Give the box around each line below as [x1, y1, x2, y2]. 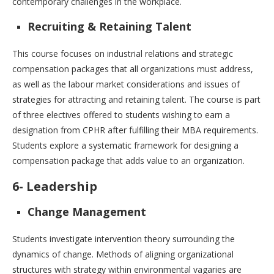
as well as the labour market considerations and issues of [12, 78, 240, 91]
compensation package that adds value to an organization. [12, 155, 245, 167]
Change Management [28, 204, 146, 220]
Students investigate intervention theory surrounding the [12, 233, 235, 245]
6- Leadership [12, 178, 97, 195]
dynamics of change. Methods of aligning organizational [12, 248, 234, 261]
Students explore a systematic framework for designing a [12, 139, 239, 152]
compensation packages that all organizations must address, [12, 63, 253, 75]
